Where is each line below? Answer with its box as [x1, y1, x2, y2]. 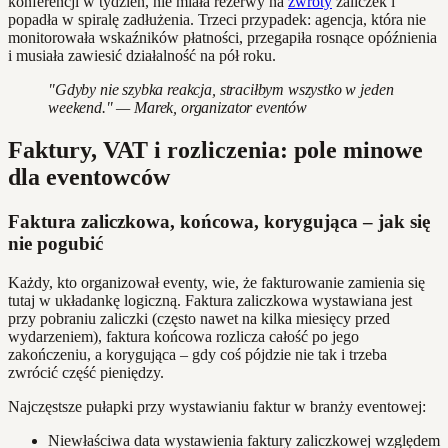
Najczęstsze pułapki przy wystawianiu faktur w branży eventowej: [8, 397, 426, 415]
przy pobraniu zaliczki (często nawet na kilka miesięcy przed [8, 309, 390, 327]
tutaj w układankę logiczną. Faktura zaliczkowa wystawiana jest [8, 291, 412, 309]
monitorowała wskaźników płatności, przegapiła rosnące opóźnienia [8, 29, 437, 47]
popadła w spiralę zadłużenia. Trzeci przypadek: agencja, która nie [8, 11, 426, 29]
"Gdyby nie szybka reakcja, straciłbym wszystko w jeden [48, 81, 394, 99]
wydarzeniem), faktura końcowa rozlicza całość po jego [8, 327, 359, 345]
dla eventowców [8, 164, 170, 191]
